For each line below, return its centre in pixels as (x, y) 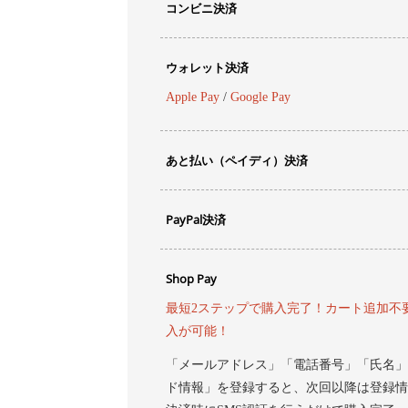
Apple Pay (193, 97)
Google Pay (260, 97)
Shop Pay (191, 279)
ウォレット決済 (207, 67)
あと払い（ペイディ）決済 (237, 160)
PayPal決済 (196, 219)
